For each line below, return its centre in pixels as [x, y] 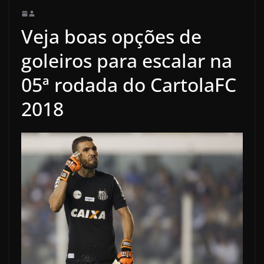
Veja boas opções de [111, 36]
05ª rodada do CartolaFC [129, 85]
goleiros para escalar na [127, 60]
